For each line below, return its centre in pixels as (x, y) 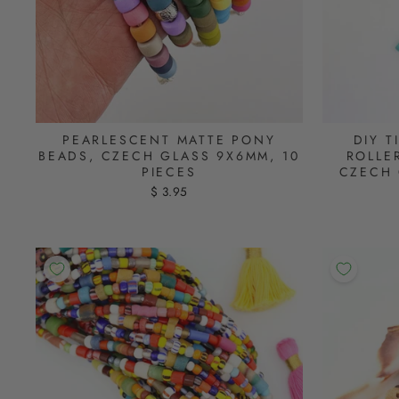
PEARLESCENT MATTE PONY (169, 140)
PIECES (169, 172)
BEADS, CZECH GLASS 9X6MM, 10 (169, 156)
